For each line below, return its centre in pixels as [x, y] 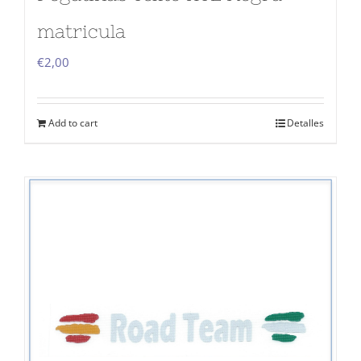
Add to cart [73, 123]
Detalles [305, 123]
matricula [81, 31]
